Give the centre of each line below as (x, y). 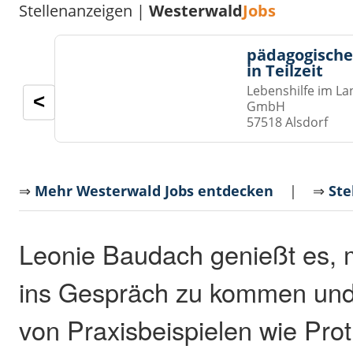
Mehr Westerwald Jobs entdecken (154, 191)
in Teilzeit (285, 70)
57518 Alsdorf (288, 122)
